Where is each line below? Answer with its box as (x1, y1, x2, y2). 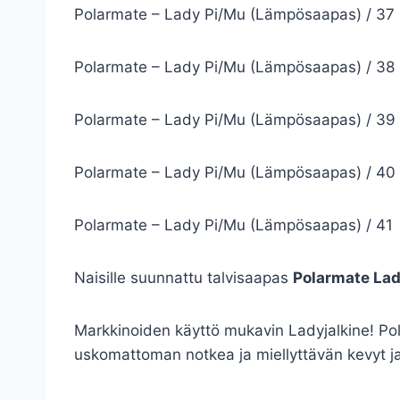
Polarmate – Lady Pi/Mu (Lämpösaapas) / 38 (74, 58, 395, 76)
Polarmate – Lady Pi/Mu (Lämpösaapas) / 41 (74, 216, 393, 234)
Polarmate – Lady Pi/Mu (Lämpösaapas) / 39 (74, 111, 396, 129)
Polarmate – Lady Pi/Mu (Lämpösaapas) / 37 (74, 5, 395, 23)
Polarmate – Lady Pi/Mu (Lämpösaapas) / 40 (74, 163, 396, 181)
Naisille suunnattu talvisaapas (74, 269, 293, 287)
